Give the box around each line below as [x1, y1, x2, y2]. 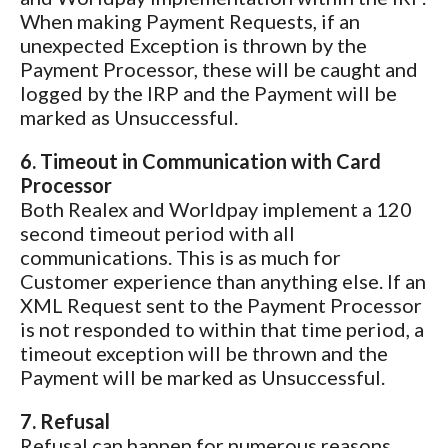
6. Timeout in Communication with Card [20, 148, 381, 173]
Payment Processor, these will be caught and [20, 56, 418, 81]
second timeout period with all [20, 220, 295, 245]
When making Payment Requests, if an [20, 8, 360, 33]
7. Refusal [20, 408, 110, 433]
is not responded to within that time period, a [20, 316, 424, 341]
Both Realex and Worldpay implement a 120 [20, 196, 412, 221]
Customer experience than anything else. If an [20, 268, 426, 293]
